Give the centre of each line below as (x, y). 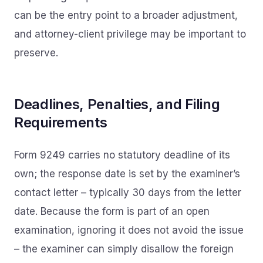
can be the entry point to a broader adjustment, (126, 15)
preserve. (36, 53)
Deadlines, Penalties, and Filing (117, 104)
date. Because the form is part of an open (112, 211)
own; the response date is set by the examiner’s (127, 174)
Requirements (61, 122)
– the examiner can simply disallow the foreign (124, 249)
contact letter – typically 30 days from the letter (128, 193)
